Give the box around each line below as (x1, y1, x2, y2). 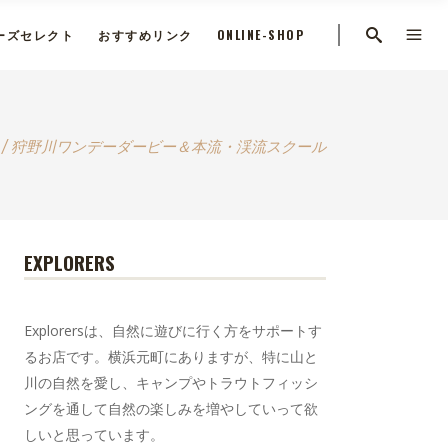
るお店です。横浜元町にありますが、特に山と (24, 347, 319, 366)
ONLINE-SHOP (216, 25, 304, 43)
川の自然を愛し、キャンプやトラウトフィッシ (24, 373, 319, 392)
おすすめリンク (98, 25, 193, 43)
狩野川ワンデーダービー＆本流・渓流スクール (11, 136, 326, 156)
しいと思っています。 (24, 425, 165, 444)
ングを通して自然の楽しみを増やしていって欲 (24, 399, 319, 418)
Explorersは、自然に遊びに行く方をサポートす (24, 321, 323, 340)
